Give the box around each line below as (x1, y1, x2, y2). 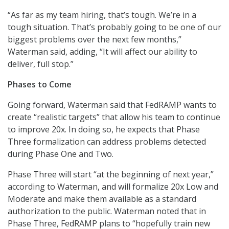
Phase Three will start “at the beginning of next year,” (8, 169, 214, 180)
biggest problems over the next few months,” (8, 34, 181, 45)
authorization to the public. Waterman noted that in (8, 205, 206, 217)
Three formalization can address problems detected (8, 136, 206, 148)
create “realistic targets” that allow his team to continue (8, 111, 220, 123)
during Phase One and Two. (8, 148, 113, 160)
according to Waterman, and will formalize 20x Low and (8, 181, 218, 193)
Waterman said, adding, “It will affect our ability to (8, 46, 197, 58)
